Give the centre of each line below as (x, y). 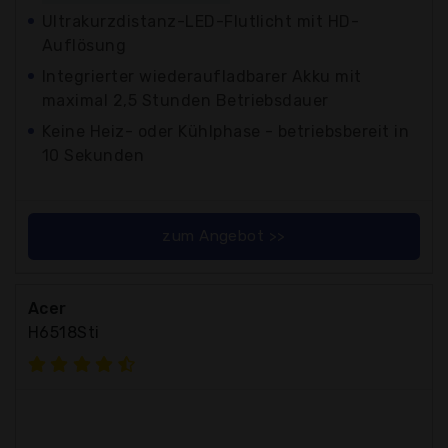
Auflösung (84, 45)
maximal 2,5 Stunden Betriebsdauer (185, 100)
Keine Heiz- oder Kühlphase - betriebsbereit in (226, 131)
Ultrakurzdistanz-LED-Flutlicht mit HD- (201, 21)
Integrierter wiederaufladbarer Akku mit (202, 76)
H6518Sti (64, 332)
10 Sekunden (93, 155)
